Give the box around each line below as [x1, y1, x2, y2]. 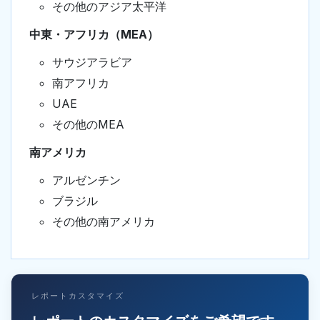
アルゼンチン [52, 173, 121, 188]
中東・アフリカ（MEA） [29, 27, 159, 42]
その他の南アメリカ [52, 214, 155, 229]
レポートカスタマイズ [31, 291, 124, 301]
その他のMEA [52, 117, 124, 132]
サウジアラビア [52, 55, 132, 70]
